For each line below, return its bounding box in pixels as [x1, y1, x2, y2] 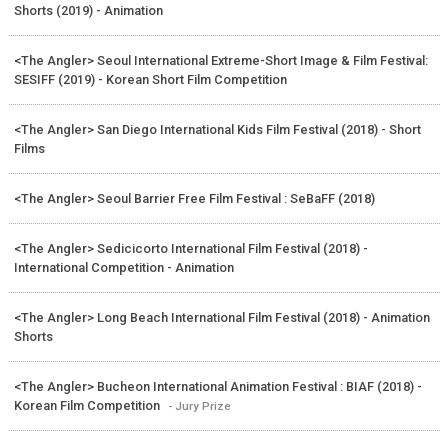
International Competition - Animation [13, 259, 234, 275]
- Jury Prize [167, 398, 231, 413]
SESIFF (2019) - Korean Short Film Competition [13, 71, 287, 87]
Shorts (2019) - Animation [13, 2, 163, 18]
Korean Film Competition [13, 397, 163, 413]
